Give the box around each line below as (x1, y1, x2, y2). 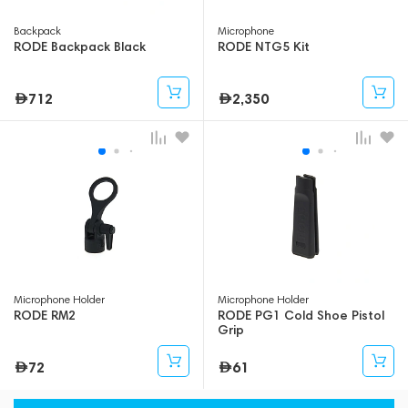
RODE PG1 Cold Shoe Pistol (218, 307, 384, 324)
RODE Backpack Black (14, 38, 146, 56)
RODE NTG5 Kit (218, 38, 310, 56)
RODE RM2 (14, 307, 76, 324)
